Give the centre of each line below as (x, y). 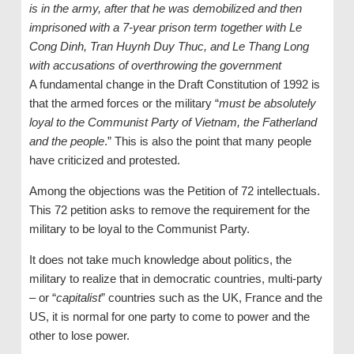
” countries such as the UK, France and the (211, 297)
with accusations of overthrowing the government (155, 65)
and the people (66, 141)
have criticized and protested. (104, 160)
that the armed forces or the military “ (124, 103)
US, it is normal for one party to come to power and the (169, 316)
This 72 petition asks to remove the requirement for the (169, 209)
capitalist (78, 297)
